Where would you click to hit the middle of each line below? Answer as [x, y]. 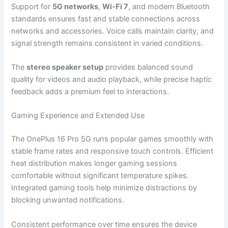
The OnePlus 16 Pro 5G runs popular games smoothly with [112, 139]
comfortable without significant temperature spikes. [100, 176]
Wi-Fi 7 [116, 6]
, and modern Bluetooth [169, 6]
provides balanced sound [148, 67]
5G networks [76, 6]
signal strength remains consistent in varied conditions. [107, 43]
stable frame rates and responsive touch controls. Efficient [112, 151]
